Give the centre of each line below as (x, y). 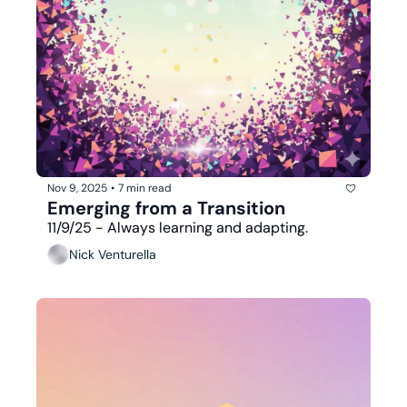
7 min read (145, 189)
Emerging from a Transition (166, 208)
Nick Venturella (113, 255)
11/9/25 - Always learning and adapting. (178, 227)
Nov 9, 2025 (77, 189)
